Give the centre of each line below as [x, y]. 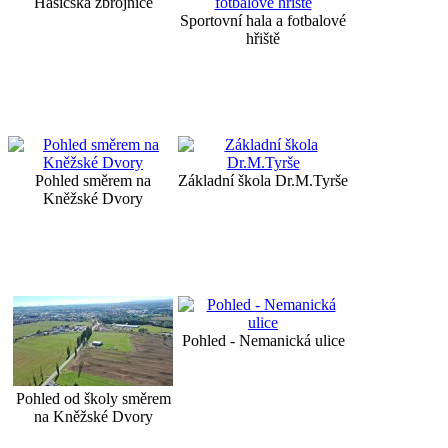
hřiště [263, 38]
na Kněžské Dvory [93, 416]
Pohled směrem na [93, 180]
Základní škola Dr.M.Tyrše [263, 180]
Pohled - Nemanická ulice [263, 340]
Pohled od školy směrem [93, 398]
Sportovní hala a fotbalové [263, 20]
